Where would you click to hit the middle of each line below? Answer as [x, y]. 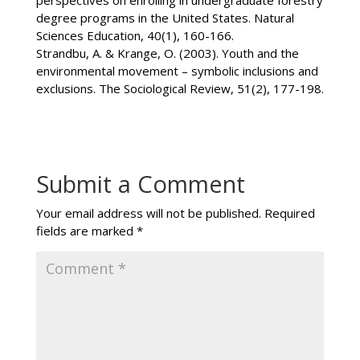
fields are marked [86, 230]
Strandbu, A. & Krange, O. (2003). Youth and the [167, 53]
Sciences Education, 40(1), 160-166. [135, 35]
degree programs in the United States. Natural [165, 17]
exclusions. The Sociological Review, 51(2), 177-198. [180, 88]
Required [289, 213]
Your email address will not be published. [148, 213]
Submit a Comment [140, 183]
